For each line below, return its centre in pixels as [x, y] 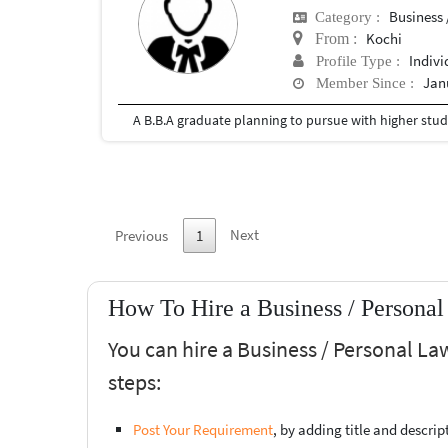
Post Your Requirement [203, 429]
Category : [343, 16]
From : [329, 38]
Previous [141, 235]
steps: [134, 382]
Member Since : [358, 82]
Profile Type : [351, 60]
